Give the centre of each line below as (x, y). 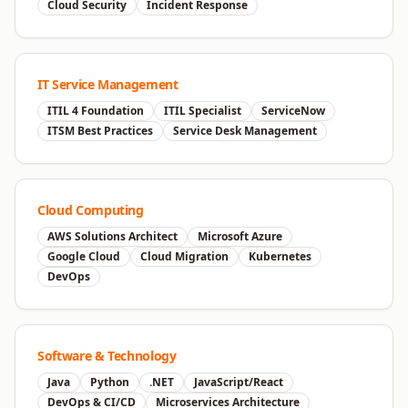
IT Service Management (108, 84)
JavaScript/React (239, 382)
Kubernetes (280, 256)
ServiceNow (293, 111)
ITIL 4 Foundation (96, 111)
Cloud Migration (184, 256)
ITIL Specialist (203, 111)
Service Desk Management (245, 131)
